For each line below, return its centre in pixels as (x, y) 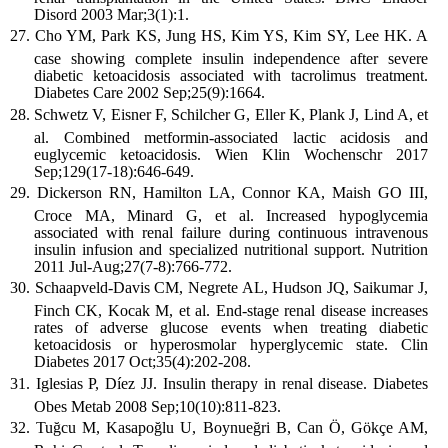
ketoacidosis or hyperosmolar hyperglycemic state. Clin (231, 345)
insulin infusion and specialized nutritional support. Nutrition (231, 249)
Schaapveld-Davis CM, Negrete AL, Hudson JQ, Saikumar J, (231, 288)
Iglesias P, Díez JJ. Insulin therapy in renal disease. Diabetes (232, 383)
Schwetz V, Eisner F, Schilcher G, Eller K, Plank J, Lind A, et (231, 114)
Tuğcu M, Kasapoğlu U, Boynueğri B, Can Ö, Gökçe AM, (232, 427)
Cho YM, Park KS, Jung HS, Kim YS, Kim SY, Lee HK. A (232, 36)
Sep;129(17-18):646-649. (114, 171)
